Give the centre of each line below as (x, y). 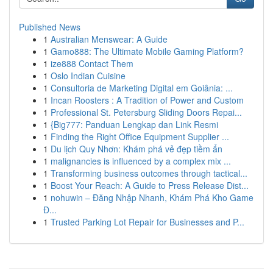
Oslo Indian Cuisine (88, 76)
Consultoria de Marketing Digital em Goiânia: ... (142, 88)
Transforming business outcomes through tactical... (149, 173)
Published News (50, 27)
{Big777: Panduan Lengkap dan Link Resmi (134, 124)
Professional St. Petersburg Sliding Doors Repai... (146, 112)
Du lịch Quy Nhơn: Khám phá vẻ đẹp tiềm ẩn (136, 149)
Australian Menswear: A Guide (109, 39)
